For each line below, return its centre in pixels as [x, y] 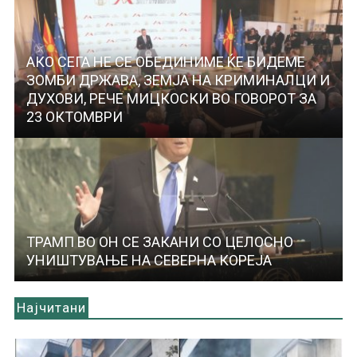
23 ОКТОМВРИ [74, 117]
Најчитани [51, 308]
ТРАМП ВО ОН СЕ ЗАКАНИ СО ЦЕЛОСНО [159, 242]
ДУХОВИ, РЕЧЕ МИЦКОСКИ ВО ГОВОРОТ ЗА [171, 99]
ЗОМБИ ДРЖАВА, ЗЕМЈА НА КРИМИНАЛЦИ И [178, 80]
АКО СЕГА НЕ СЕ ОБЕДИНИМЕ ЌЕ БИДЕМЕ [165, 62]
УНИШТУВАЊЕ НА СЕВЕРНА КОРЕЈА [149, 261]
